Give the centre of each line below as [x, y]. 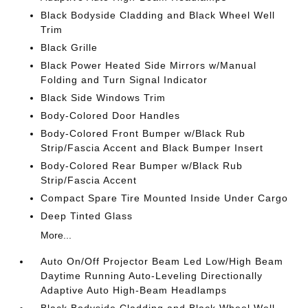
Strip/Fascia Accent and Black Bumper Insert [152, 148]
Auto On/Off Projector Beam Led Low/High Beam [162, 261]
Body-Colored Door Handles [111, 115]
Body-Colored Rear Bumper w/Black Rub [142, 166]
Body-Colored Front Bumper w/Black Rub [143, 133]
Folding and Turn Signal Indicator [124, 80]
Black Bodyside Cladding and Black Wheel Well [158, 15]
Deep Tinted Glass [87, 216]
